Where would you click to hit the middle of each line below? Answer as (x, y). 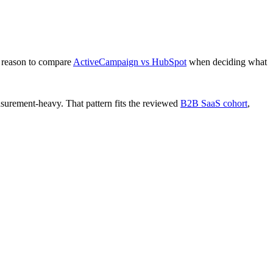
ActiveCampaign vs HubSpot (130, 62)
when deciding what (228, 62)
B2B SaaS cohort (214, 104)
